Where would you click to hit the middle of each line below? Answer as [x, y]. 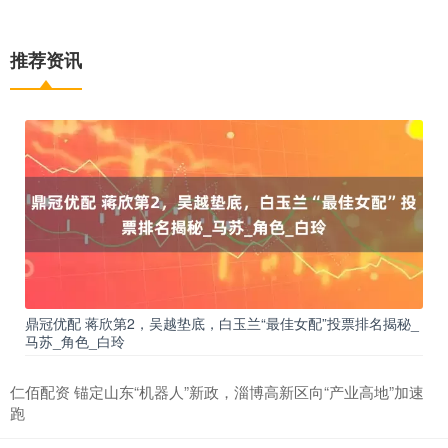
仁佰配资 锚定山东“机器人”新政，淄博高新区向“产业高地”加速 [217, 392]
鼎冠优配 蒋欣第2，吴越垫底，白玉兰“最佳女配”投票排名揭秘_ [222, 323]
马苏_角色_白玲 [75, 341]
